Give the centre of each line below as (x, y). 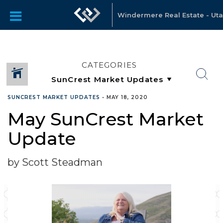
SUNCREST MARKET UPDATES (54, 97)
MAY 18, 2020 (127, 97)
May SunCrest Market (106, 119)
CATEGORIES (110, 65)
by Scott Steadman (55, 162)
